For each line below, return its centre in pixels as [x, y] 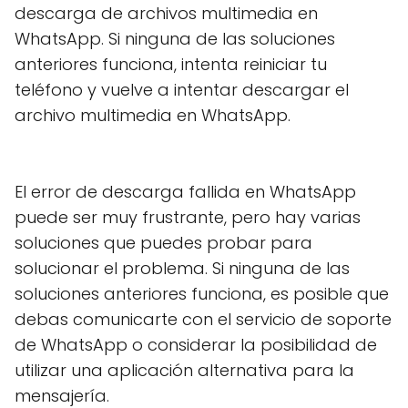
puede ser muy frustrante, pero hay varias [188, 217]
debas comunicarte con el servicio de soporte [203, 319]
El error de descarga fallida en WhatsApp [185, 192]
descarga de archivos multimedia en [166, 13]
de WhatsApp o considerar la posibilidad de [196, 345]
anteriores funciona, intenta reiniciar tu [171, 64]
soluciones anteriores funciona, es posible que [202, 294]
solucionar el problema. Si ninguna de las [182, 268]
